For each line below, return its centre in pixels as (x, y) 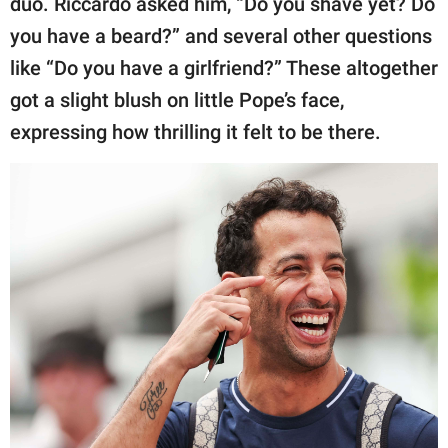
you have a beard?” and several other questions (221, 35)
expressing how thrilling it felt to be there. (195, 131)
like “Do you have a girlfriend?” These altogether (224, 67)
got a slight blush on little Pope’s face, (177, 99)
